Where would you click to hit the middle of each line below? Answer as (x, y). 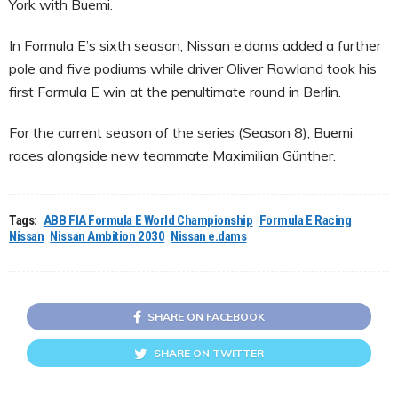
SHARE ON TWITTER (209, 353)
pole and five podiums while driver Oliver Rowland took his (193, 68)
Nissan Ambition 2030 (107, 236)
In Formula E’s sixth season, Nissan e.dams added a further (195, 45)
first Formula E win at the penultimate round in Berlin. (175, 91)
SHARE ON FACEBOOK (206, 316)
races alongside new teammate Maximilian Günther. (172, 155)
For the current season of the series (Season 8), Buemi (181, 132)
